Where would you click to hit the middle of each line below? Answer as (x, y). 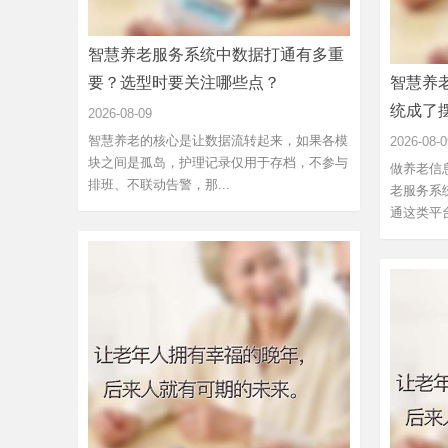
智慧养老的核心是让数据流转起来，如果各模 (218, 140)
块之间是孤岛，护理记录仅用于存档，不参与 (218, 162)
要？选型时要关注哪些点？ (184, 82)
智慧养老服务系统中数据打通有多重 (216, 54)
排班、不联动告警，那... (159, 184)
